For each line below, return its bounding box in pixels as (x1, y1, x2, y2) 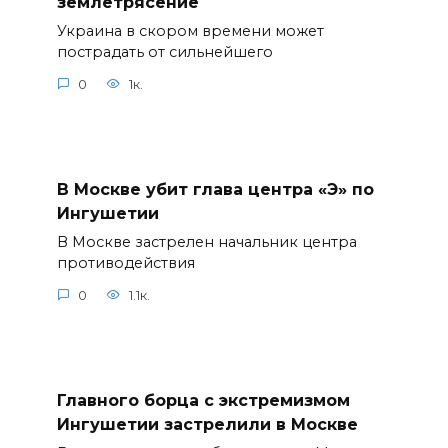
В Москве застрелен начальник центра (56, 233, 357, 252)
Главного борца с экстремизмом (56, 390, 350, 410)
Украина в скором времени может (56, 22, 324, 41)
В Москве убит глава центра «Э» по (56, 179, 374, 199)
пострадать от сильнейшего (56, 43, 273, 62)
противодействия (56, 254, 195, 273)
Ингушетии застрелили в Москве (56, 414, 358, 434)
